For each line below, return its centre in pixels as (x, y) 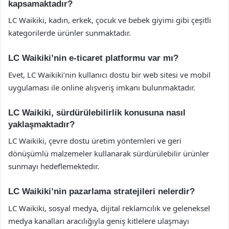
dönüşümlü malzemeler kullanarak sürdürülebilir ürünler (109, 153)
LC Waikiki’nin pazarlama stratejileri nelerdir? (101, 191)
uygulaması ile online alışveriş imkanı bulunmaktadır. (102, 87)
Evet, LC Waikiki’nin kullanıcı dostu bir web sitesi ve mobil (109, 74)
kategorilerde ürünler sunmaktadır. (70, 33)
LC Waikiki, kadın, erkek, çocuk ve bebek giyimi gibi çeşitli (110, 20)
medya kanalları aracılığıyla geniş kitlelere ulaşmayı (99, 221)
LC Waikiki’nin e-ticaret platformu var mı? (93, 58)
